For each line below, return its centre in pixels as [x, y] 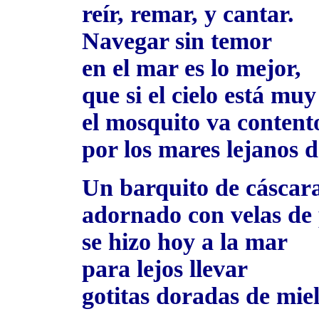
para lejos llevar [165, 269]
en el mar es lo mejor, [192, 68]
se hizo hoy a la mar [185, 242]
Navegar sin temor [177, 41]
